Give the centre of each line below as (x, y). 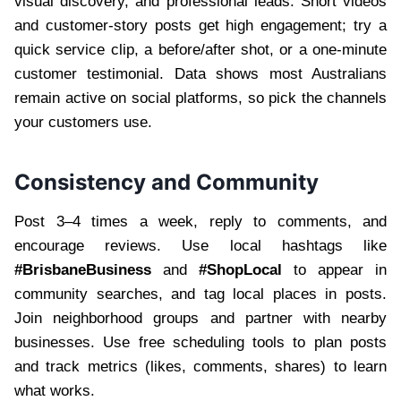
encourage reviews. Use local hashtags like (200, 245)
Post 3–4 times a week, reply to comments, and (200, 221)
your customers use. (83, 122)
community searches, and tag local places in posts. (200, 294)
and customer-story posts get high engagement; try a (200, 25)
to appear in (334, 269)
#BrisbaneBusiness (83, 269)
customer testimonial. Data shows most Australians (200, 73)
